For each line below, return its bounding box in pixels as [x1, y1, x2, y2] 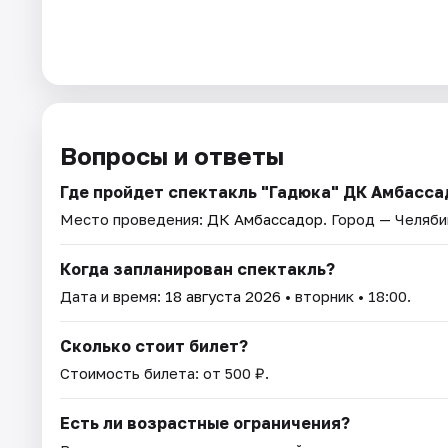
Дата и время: [60, 287, 165, 306]
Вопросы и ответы [60, 141, 284, 171]
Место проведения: [60, 210, 207, 229]
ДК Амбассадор [207, 210, 323, 229]
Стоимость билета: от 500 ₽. [60, 364, 269, 383]
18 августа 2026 [165, 287, 281, 306]
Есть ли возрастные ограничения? [60, 413, 350, 434]
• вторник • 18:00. [281, 287, 411, 306]
